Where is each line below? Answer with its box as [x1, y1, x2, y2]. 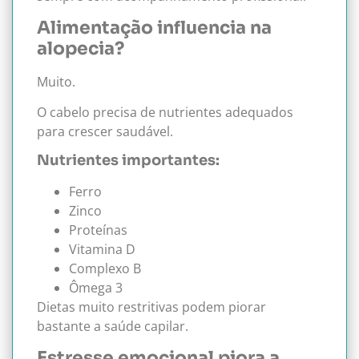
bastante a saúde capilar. [37, 317, 188, 336]
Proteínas [69, 221, 127, 240]
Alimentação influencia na [37, 16, 272, 38]
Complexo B [69, 260, 141, 278]
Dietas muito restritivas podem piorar [37, 298, 266, 317]
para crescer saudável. [37, 122, 173, 140]
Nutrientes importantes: [37, 151, 220, 170]
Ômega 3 [69, 279, 123, 297]
